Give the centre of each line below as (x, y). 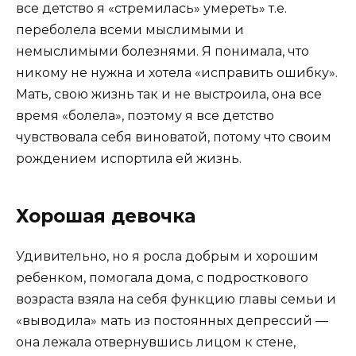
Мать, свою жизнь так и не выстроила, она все (169, 94)
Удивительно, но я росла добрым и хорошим (167, 256)
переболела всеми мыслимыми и (130, 29)
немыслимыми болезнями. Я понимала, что (163, 51)
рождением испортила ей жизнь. (129, 158)
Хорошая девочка (106, 216)
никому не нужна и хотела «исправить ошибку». (177, 72)
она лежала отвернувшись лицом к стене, (156, 342)
